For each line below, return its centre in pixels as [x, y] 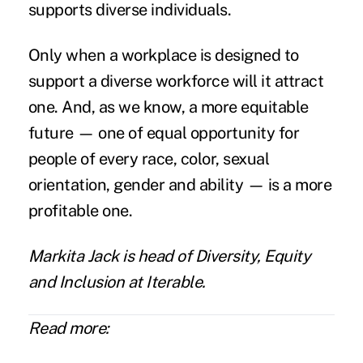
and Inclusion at [87, 282]
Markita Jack [73, 256]
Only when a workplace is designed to [163, 56]
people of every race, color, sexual [149, 159]
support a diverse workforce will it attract [176, 81]
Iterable [174, 282]
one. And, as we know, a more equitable [168, 107]
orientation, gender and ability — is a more [180, 185]
